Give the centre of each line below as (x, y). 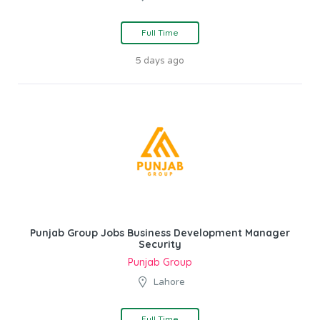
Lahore (169, 282)
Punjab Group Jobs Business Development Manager (160, 232)
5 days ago (160, 60)
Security (160, 244)
